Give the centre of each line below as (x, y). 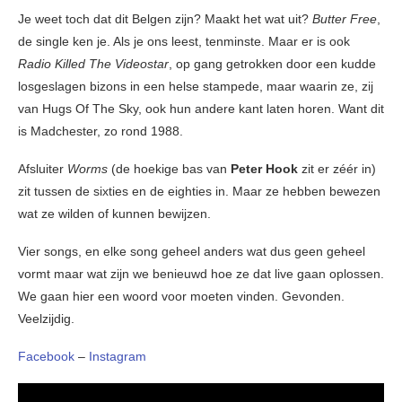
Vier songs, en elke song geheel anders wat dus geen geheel (192, 252)
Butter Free (345, 19)
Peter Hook (264, 169)
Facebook (46, 357)
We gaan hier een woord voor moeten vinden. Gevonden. (181, 297)
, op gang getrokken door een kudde (272, 64)
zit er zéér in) (337, 169)
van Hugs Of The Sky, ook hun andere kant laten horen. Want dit (201, 109)
